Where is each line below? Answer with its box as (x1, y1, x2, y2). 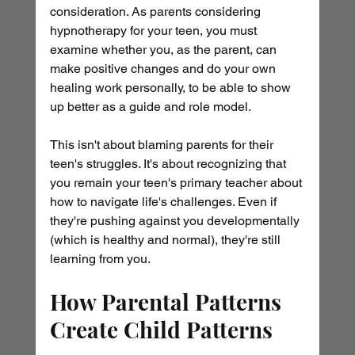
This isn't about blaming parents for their (49, 137, 277, 153)
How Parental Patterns (49, 287, 287, 317)
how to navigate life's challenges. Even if (49, 194, 280, 210)
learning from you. (49, 251, 151, 267)
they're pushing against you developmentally (49, 213, 303, 229)
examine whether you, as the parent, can (49, 42, 280, 58)
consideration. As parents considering (49, 4, 264, 20)
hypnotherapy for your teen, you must (49, 23, 260, 39)
